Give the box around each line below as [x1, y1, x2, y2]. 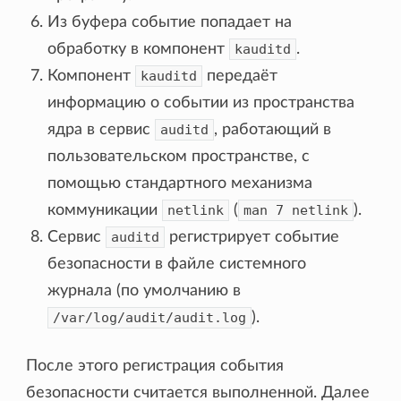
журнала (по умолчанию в [47, 282, 242, 299]
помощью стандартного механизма [47, 175, 313, 192]
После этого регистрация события [26, 357, 285, 374]
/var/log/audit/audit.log [53, 309, 247, 326]
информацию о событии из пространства [47, 94, 355, 111]
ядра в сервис [47, 121, 156, 138]
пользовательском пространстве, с [47, 148, 311, 165]
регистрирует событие [165, 228, 340, 245]
